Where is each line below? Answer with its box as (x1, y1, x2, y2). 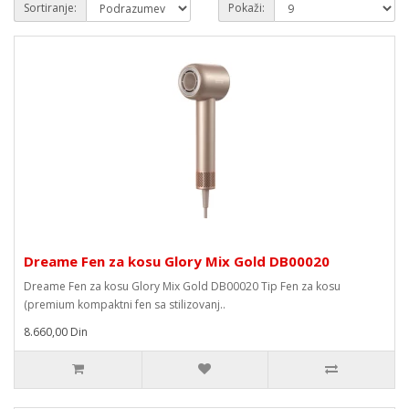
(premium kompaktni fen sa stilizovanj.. (24, 297, 225, 312)
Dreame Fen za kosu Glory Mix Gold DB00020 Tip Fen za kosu (24, 278, 341, 294)
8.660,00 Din (24, 324, 88, 340)
